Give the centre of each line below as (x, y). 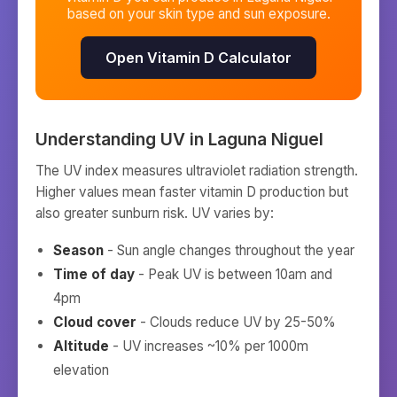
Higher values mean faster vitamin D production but (192, 192)
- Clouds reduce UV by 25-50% (236, 322)
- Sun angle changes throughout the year (229, 250)
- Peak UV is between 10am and (234, 274)
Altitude (81, 346)
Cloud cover (95, 322)
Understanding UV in (122, 139)
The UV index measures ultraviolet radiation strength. (197, 171)
